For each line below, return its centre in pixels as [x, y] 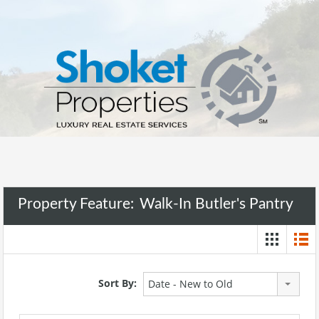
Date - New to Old [190, 283]
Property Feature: [78, 204]
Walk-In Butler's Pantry [216, 204]
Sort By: [117, 283]
